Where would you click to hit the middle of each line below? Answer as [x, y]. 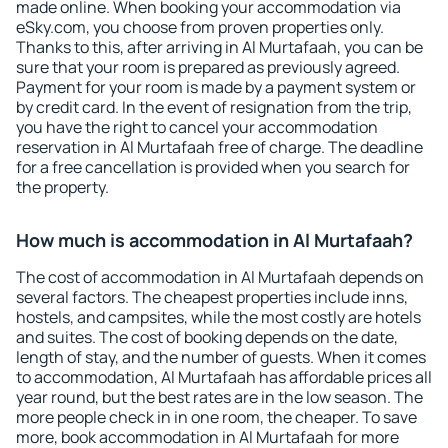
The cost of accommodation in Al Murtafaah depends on [220, 277]
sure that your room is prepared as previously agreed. [208, 67]
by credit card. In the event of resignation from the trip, [214, 107]
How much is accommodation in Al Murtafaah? [214, 240]
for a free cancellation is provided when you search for [213, 167]
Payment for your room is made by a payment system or [216, 87]
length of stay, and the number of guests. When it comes [221, 357]
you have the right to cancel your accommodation [197, 127]
